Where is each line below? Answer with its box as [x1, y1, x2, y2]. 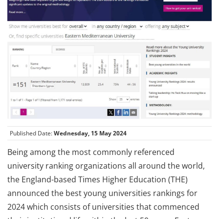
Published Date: [10, 129, 54, 137]
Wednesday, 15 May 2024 [54, 129, 127, 137]
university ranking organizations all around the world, [7, 160, 205, 171]
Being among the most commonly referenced [7, 146, 175, 157]
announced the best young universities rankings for [7, 187, 197, 198]
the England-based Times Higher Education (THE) [7, 174, 188, 185]
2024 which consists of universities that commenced [7, 201, 199, 212]
